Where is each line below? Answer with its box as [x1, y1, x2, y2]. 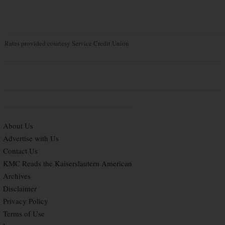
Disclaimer [3, 183, 37, 193]
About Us [3, 120, 33, 131]
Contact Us [3, 145, 38, 156]
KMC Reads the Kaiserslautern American [3, 158, 132, 168]
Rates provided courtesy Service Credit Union [4, 38, 129, 48]
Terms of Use [3, 208, 45, 218]
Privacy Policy [3, 195, 48, 206]
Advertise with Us [3, 133, 59, 143]
